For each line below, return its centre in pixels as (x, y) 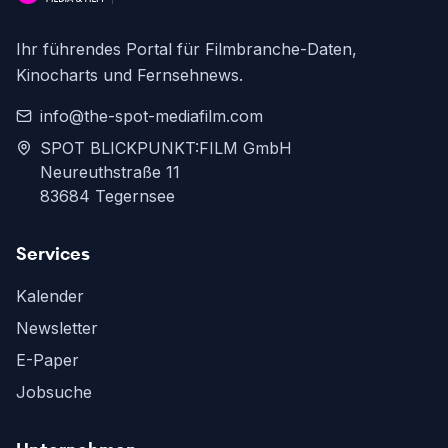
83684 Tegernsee (107, 196)
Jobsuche (54, 392)
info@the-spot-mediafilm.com (151, 116)
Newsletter (57, 328)
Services (53, 254)
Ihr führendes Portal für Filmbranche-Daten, (186, 49)
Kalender (50, 296)
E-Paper (47, 360)
